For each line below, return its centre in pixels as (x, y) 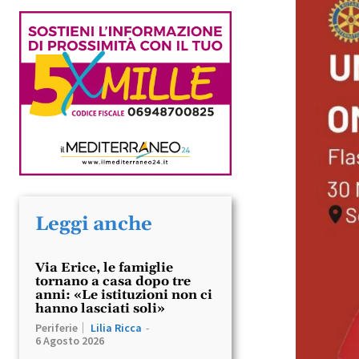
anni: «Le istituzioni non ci (124, 294)
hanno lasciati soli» (100, 308)
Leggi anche (94, 224)
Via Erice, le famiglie (104, 267)
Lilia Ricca (116, 327)
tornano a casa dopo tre (113, 281)
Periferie (56, 327)
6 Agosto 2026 (70, 340)
